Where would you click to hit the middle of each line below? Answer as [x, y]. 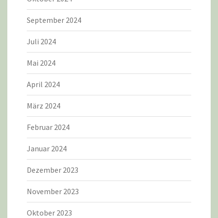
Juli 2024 [41, 42]
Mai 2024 [41, 63]
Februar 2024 [48, 127]
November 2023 [53, 191]
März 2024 [44, 106]
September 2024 [54, 20]
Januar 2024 [47, 149]
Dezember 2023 [53, 170]
